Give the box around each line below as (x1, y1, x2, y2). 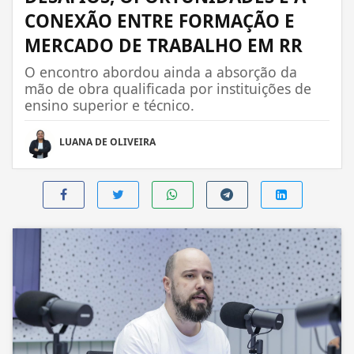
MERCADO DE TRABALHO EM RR (24, 32, 303, 58)
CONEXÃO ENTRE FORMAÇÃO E (24, 8, 295, 33)
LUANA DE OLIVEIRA (59, 134, 156, 149)
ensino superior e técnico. (24, 95, 194, 115)
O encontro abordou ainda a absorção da (24, 62, 297, 81)
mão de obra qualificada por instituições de (24, 78, 311, 98)
